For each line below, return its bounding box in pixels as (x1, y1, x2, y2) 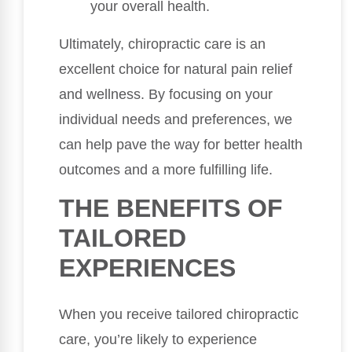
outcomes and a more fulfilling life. (59, 161, 273, 178)
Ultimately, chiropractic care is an (59, 35, 266, 52)
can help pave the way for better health (59, 136, 302, 152)
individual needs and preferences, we (59, 111, 292, 127)
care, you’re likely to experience (59, 331, 257, 347)
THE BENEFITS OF (59, 193, 283, 222)
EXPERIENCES (59, 253, 236, 282)
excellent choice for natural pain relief (59, 60, 292, 77)
